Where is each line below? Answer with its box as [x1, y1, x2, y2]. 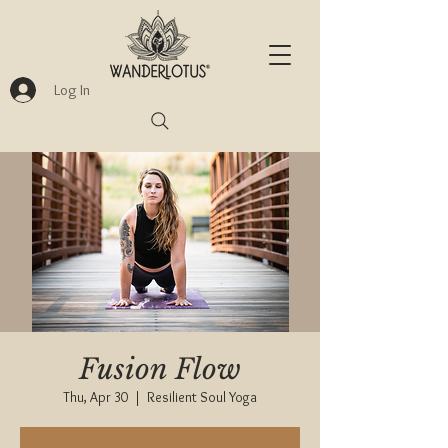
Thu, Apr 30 [63, 388, 128, 406]
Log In [53, 80, 90, 99]
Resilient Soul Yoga [147, 388, 257, 406]
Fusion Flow [79, 352, 241, 387]
